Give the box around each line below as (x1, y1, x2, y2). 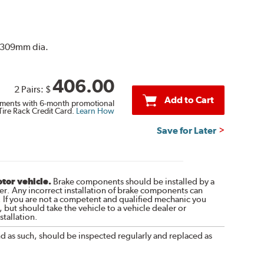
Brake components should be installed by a (51, 176, 214, 187)
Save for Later (157, 124, 217, 136)
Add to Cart (164, 94, 214, 105)
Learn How (75, 105, 114, 115)
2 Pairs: (14, 83, 45, 95)
